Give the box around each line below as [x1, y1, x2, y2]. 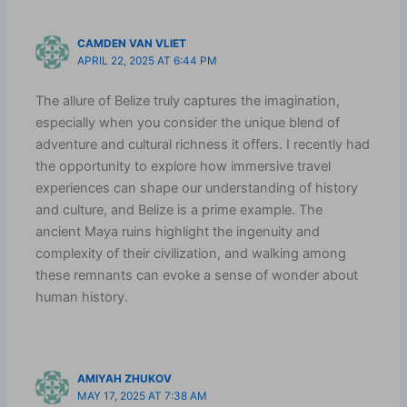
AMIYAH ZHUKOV [77, 372, 173, 386]
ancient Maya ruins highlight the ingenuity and [35, 223, 321, 240]
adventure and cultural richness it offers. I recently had [35, 135, 371, 153]
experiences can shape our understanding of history [35, 179, 359, 196]
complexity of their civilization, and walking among [35, 244, 347, 262]
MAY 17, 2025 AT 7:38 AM [77, 390, 208, 403]
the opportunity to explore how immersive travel [35, 157, 332, 174]
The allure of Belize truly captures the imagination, [35, 92, 341, 109]
